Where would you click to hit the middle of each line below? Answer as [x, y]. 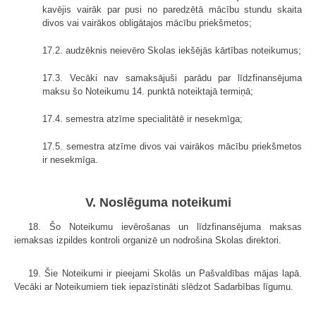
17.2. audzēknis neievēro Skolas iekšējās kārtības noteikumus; [172, 50]
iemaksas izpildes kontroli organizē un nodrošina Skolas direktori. [148, 240]
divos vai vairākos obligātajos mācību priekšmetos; [147, 23]
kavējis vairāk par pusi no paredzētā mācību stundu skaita [172, 9]
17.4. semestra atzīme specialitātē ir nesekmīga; [142, 119]
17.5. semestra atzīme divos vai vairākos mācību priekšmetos [172, 146]
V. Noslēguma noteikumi [158, 202]
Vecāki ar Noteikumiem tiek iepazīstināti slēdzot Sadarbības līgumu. [154, 286]
